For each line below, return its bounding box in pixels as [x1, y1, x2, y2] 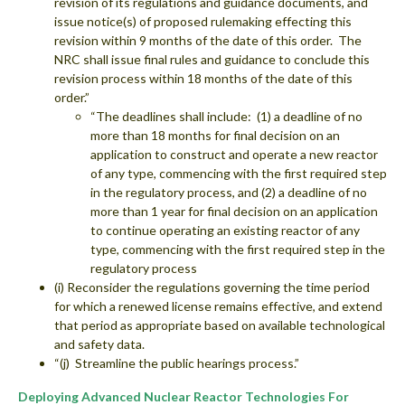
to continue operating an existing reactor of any [90, 221, 360, 238]
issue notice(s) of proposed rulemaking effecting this [54, 13, 352, 29]
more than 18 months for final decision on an [90, 127, 340, 143]
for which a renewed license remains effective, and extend [54, 297, 382, 314]
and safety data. [54, 335, 145, 352]
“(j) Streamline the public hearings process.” [54, 354, 299, 371]
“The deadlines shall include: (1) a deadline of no [90, 108, 363, 124]
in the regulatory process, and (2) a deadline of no [90, 184, 367, 200]
